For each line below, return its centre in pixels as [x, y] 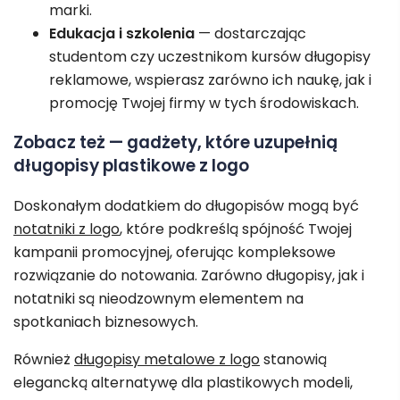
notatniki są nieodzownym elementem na [158, 299]
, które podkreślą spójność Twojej [236, 229]
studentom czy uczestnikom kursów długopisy [210, 56]
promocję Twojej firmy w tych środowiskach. [204, 103]
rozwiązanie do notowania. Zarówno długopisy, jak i [189, 276]
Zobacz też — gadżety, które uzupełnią [175, 143]
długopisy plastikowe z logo [131, 166]
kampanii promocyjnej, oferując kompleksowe [175, 253]
